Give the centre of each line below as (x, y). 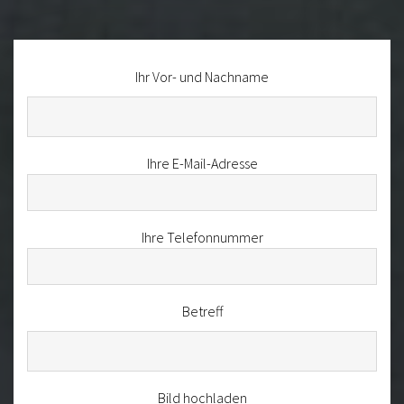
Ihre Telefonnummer (202, 237)
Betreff (202, 311)
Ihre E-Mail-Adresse (202, 163)
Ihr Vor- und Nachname (202, 77)
